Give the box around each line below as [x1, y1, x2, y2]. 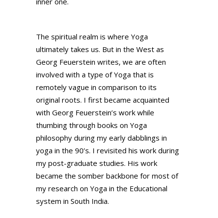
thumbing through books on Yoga [36, 120, 147, 130]
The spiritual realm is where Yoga [36, 32, 148, 42]
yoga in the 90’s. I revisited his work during [36, 145, 179, 156]
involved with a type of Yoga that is [36, 70, 154, 80]
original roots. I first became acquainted [36, 95, 169, 105]
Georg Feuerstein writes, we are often [36, 57, 166, 67]
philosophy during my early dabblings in [36, 133, 167, 143]
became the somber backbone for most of [36, 171, 178, 181]
